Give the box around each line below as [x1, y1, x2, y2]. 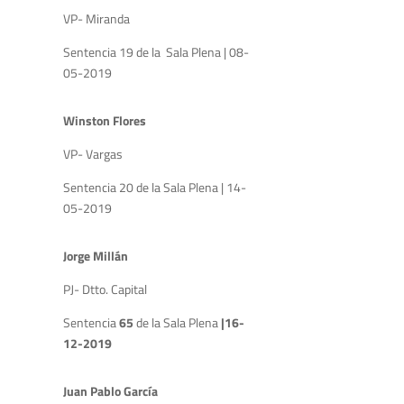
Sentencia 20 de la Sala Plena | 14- [63, 177, 246, 197]
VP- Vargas [63, 143, 123, 163]
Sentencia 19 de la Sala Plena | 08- [63, 41, 249, 61]
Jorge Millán [63, 245, 131, 265]
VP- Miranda [63, 8, 133, 28]
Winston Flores [63, 110, 146, 130]
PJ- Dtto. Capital [63, 279, 150, 298]
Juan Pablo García [63, 381, 158, 400]
